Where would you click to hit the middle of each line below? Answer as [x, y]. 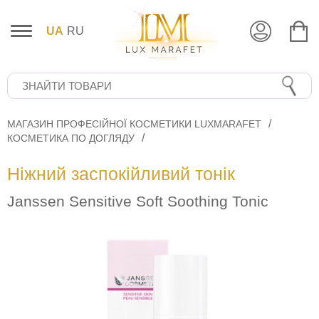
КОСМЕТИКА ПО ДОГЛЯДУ [71, 138]
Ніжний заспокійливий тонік [121, 174]
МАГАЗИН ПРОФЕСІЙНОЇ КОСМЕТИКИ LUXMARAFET [134, 124]
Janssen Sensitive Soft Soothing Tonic [138, 202]
